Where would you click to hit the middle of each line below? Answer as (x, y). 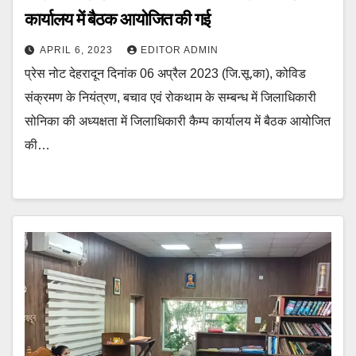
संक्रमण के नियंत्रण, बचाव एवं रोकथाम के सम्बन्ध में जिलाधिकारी (170, 97)
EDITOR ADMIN (180, 50)
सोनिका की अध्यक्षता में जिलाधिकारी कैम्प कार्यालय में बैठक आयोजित (178, 121)
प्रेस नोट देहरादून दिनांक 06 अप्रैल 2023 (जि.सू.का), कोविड (165, 74)
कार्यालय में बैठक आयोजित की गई (117, 19)
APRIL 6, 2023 (78, 50)
